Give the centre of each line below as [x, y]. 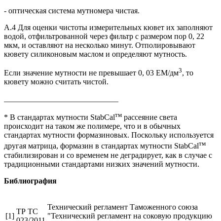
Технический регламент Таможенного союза [123, 207]
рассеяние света [149, 117]
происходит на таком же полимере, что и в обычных [92, 126]
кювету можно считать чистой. [56, 81]
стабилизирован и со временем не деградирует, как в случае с [108, 155]
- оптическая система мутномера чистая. [72, 10]
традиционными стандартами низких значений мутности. [102, 164]
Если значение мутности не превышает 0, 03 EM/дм [91, 73]
